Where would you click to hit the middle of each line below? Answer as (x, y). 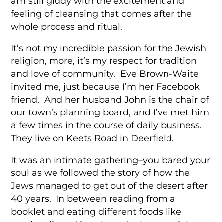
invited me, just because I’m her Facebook (106, 87)
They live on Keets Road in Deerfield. (93, 138)
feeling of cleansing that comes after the (102, 13)
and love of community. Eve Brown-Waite (105, 74)
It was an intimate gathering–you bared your (111, 160)
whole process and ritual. (67, 26)
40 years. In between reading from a (93, 198)
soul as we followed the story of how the (101, 172)
